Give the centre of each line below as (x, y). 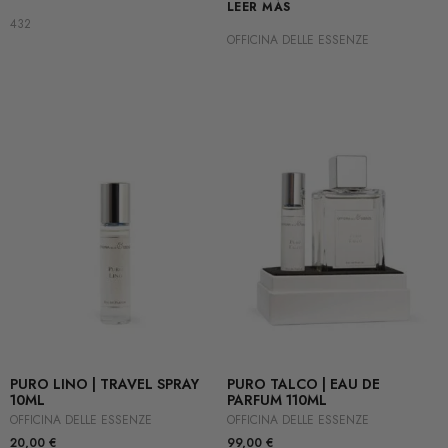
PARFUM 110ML (276, 400)
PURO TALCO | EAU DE (303, 384)
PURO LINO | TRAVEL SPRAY (104, 384)
